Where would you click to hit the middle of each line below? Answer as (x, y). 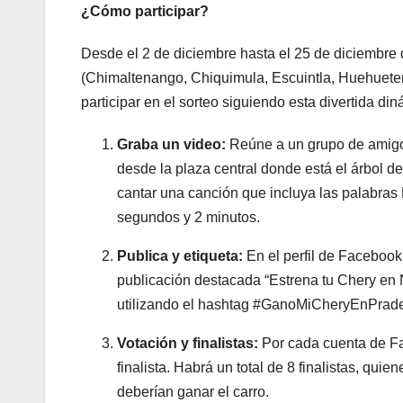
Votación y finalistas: (188, 343)
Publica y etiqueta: (180, 255)
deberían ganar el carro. (193, 391)
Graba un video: (171, 144)
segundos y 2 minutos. (188, 217)
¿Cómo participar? (145, 11)
